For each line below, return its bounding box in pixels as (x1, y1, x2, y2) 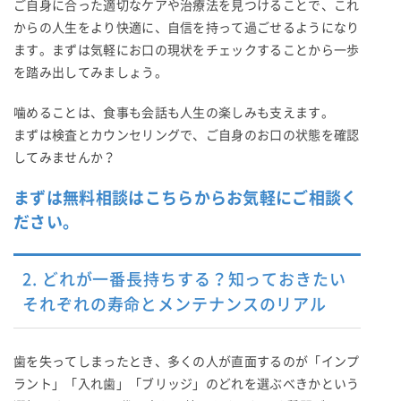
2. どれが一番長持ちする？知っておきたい (22, 270, 346, 287)
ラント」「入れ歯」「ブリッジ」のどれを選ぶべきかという (13, 377, 360, 390)
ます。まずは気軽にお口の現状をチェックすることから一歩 (13, 43, 360, 56)
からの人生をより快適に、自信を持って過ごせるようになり (13, 21, 360, 34)
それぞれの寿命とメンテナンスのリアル (22, 295, 328, 312)
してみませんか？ (13, 150, 116, 164)
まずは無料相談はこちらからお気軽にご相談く (13, 189, 358, 206)
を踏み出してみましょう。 (13, 65, 167, 79)
